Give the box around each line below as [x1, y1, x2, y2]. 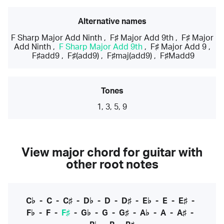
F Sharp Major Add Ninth [10, 34, 102, 42]
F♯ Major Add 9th [109, 34, 173, 42]
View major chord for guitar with [21, 147, 202, 159]
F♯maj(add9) [106, 52, 152, 60]
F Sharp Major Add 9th [58, 43, 142, 51]
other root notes [65, 159, 158, 171]
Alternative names [77, 17, 146, 25]
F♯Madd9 [159, 52, 194, 60]
